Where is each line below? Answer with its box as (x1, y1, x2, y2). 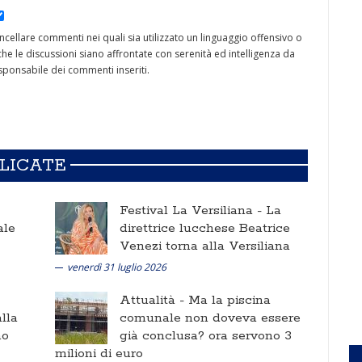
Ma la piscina (188, 292, 271, 309)
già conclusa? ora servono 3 (120, 327, 292, 344)
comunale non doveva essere (120, 309, 301, 326)
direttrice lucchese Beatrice (120, 220, 290, 237)
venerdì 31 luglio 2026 (67, 260, 166, 274)
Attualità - (120, 292, 188, 309)
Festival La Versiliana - (120, 202, 266, 219)
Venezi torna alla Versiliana (120, 238, 290, 255)
